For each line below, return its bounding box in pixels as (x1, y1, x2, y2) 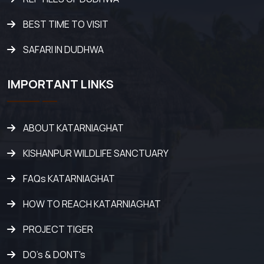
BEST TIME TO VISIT (23, 18, 108, 31)
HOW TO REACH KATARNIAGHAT (23, 197, 161, 211)
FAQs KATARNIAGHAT (23, 172, 115, 186)
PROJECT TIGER (23, 223, 93, 236)
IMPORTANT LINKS (7, 76, 114, 93)
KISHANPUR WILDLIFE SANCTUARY (23, 147, 169, 160)
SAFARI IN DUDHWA (23, 43, 104, 57)
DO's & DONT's (23, 248, 85, 262)
